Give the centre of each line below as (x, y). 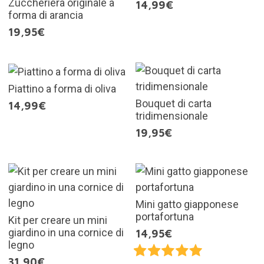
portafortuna (165, 217)
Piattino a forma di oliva (62, 88)
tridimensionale (172, 116)
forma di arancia (45, 15)
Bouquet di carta (174, 104)
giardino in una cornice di (66, 233)
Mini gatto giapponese (187, 204)
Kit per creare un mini (57, 220)
